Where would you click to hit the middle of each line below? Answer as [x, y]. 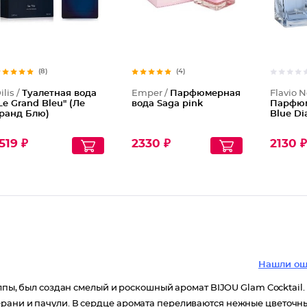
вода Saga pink [168, 104]
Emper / [151, 94]
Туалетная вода [59, 94]
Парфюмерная [206, 94]
